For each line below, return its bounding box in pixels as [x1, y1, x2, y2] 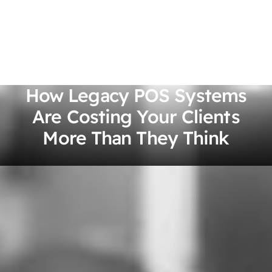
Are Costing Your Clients [32, 105, 240, 128]
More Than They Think [42, 126, 229, 149]
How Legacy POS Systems [25, 84, 247, 107]
